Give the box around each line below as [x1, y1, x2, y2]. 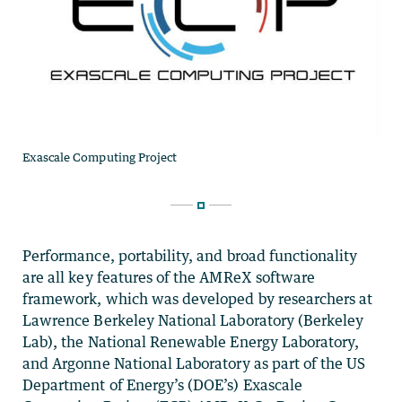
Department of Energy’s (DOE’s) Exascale [22, 375, 302, 394]
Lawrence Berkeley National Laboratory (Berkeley [22, 310, 364, 329]
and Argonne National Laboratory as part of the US [22, 354, 366, 372]
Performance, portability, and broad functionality [22, 246, 358, 265]
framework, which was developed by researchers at [22, 289, 373, 308]
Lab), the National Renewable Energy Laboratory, [22, 332, 360, 351]
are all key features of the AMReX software [22, 267, 316, 286]
